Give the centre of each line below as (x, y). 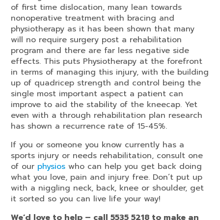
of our (24, 166)
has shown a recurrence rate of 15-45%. (89, 126)
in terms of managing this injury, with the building (110, 72)
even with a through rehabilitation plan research (107, 115)
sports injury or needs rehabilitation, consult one (107, 155)
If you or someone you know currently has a (97, 145)
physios (51, 166)
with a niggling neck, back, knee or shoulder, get (107, 188)
